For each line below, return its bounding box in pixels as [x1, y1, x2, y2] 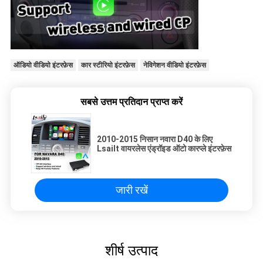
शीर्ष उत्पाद [105, 242, 158, 259]
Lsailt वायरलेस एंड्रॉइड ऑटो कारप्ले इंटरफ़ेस [97, 144, 231, 154]
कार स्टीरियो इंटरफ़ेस [80, 61, 135, 70]
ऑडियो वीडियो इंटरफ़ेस [13, 61, 73, 70]
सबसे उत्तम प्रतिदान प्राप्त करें [80, 96, 183, 108]
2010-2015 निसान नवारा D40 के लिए [97, 134, 213, 144]
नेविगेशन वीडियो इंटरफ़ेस [143, 61, 206, 70]
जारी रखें [115, 184, 148, 197]
